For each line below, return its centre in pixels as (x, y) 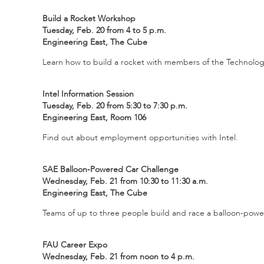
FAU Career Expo (75, 245)
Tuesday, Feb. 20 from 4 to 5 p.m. (104, 30)
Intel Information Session (88, 94)
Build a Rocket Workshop (89, 18)
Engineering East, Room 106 (94, 117)
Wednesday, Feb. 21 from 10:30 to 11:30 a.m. (125, 181)
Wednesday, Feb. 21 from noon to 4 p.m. (118, 256)
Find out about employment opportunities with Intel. (140, 137)
